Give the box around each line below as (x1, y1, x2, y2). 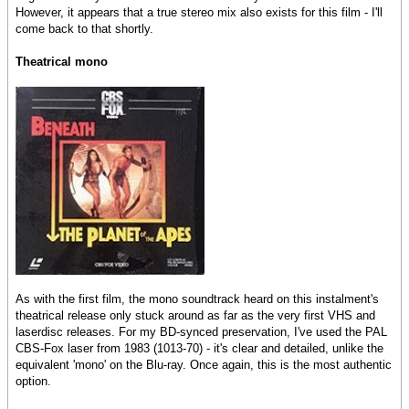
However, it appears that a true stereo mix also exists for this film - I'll (16, 5, 383, 20)
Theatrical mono (16, 55, 108, 69)
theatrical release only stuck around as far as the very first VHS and (16, 309, 375, 323)
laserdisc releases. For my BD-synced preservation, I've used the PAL (16, 325, 387, 340)
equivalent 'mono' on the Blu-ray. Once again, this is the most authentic (16, 358, 392, 372)
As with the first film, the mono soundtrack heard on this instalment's (16, 292, 379, 307)
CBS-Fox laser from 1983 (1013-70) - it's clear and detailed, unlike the (16, 341, 383, 356)
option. (16, 374, 51, 389)
